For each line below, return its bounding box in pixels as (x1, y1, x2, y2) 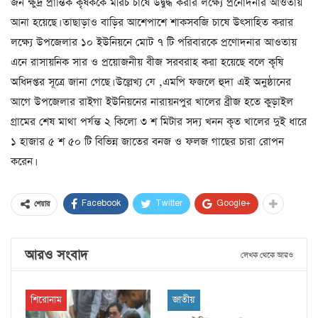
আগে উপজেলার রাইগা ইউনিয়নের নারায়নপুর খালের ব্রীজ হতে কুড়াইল (11, 94, 293, 109)
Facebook (82, 198, 121, 209)
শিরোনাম (31, 292, 62, 307)
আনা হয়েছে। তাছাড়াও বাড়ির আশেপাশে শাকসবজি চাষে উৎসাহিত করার (11, 14, 293, 30)
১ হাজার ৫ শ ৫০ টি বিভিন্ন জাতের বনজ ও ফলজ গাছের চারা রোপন (11, 133, 284, 149)
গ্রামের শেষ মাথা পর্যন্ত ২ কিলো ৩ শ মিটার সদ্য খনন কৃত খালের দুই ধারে (11, 114, 307, 129)
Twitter (155, 198, 182, 209)
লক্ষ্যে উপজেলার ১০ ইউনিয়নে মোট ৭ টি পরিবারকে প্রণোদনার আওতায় (11, 34, 297, 50)
